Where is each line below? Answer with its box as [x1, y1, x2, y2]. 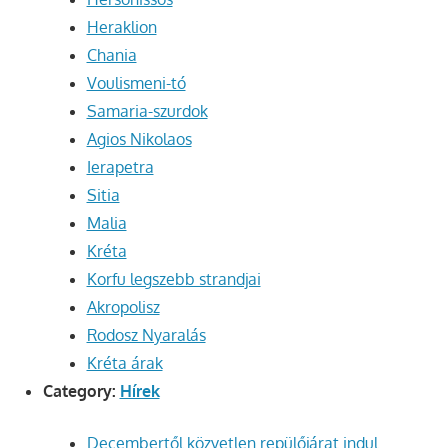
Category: [42, 381, 120, 402]
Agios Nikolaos [86, 129, 192, 150]
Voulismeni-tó [86, 73, 186, 94]
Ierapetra [86, 157, 154, 178]
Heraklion [86, 17, 157, 38]
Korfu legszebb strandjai [86, 269, 261, 290]
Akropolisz [86, 297, 160, 318]
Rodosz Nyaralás [86, 325, 206, 346]
